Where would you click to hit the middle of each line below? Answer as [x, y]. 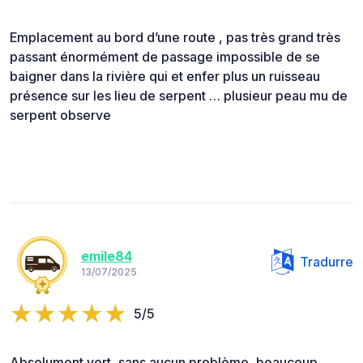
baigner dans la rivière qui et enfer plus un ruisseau [165, 77]
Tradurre [327, 262]
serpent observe [60, 115]
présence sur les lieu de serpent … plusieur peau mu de [179, 96]
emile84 [107, 256]
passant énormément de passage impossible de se [165, 57]
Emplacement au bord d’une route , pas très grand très [175, 38]
